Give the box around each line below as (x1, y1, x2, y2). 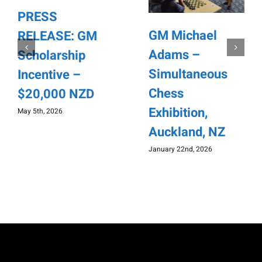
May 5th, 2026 (18, 106, 63, 117)
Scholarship (18, 46, 85, 65)
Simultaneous (149, 64, 227, 84)
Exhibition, (149, 103, 208, 122)
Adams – (149, 45, 200, 64)
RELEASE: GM (18, 27, 97, 46)
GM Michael (149, 26, 217, 45)
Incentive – (18, 65, 81, 85)
